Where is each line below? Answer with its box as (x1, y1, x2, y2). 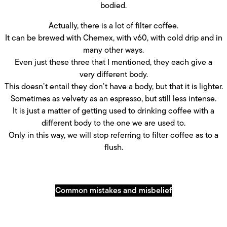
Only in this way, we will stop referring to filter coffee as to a (9, 129, 218, 141)
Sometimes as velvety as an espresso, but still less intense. (11, 92, 216, 104)
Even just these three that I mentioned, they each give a (15, 56, 212, 68)
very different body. (79, 68, 148, 80)
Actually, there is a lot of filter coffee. (49, 19, 178, 31)
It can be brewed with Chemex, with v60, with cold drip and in (5, 31, 222, 44)
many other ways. (83, 44, 144, 56)
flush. (104, 141, 123, 153)
